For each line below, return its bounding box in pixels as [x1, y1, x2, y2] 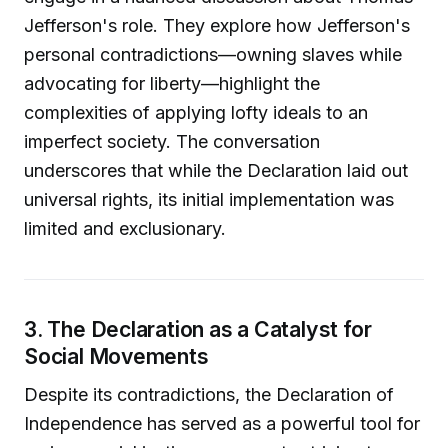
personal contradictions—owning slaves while [24, 44, 402, 66]
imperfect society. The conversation [24, 131, 320, 153]
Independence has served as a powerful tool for [24, 413, 420, 435]
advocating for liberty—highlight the [24, 73, 320, 95]
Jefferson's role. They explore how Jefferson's [24, 15, 410, 37]
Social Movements [24, 343, 209, 370]
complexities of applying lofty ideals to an [24, 102, 368, 124]
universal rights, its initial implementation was [24, 189, 394, 211]
